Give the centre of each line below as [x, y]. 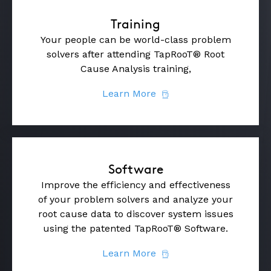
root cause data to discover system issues [135, 214]
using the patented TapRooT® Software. [135, 228]
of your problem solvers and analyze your [135, 199]
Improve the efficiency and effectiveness [135, 184]
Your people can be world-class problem [135, 39]
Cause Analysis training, [135, 68]
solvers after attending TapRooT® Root [135, 54]
